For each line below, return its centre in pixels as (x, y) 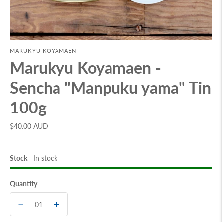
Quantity (24, 184)
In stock (45, 158)
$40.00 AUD (29, 126)
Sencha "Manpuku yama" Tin (111, 88)
